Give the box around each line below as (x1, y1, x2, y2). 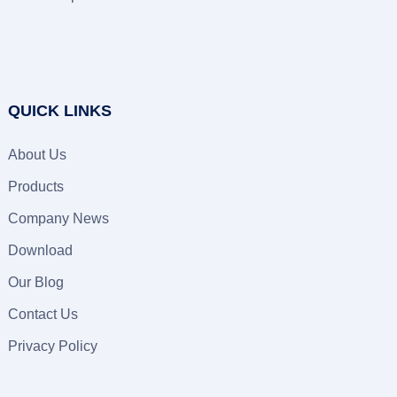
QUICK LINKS (7, 102, 112, 120)
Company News (7, 211, 109, 226)
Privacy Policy (7, 339, 97, 354)
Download (7, 243, 73, 258)
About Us (7, 147, 66, 162)
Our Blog (7, 275, 64, 290)
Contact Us (7, 307, 78, 322)
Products (7, 179, 64, 194)
